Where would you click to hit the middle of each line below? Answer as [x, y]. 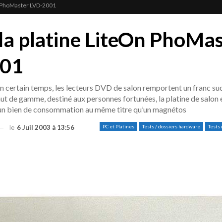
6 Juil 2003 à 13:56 [45, 127]
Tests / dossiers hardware [171, 126]
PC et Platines [119, 126]
